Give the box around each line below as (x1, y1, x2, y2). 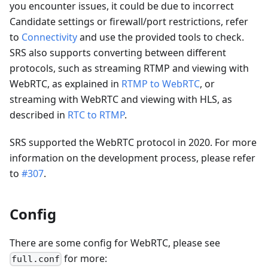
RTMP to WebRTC (121, 77, 200, 90)
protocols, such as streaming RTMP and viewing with (10, 61, 249, 75)
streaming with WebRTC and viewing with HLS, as (10, 92, 232, 106)
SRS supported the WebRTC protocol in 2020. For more (10, 135, 257, 149)
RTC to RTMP (68, 108, 124, 121)
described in (10, 108, 68, 121)
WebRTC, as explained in (10, 77, 121, 90)
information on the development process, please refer (10, 151, 255, 165)
